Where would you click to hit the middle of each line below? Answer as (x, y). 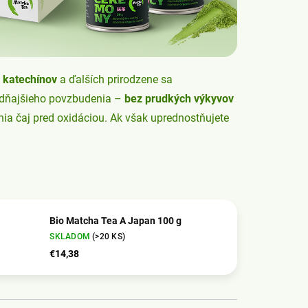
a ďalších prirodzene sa (115, 80)
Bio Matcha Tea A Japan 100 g (116, 220)
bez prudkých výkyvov (179, 99)
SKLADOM (71, 236)
